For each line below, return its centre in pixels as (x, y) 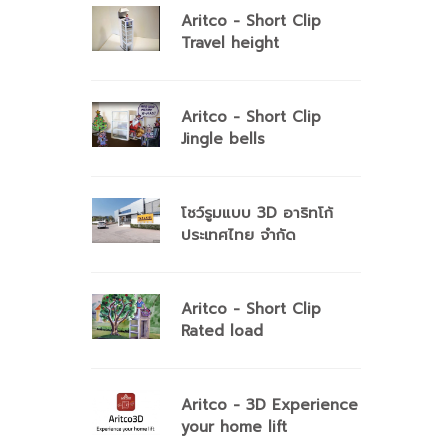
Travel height (230, 43)
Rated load (222, 331)
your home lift (234, 427)
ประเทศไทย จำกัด (238, 235)
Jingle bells (223, 139)
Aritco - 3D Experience (269, 405)
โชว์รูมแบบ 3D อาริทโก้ (257, 213)
